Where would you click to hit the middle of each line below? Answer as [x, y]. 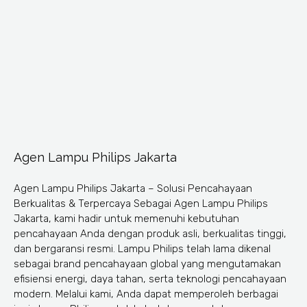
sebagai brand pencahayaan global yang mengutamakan [147, 264]
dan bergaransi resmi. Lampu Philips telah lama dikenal [142, 249]
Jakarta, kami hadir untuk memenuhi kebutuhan [126, 219]
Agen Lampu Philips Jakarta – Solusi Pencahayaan [133, 189]
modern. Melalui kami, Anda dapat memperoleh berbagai [146, 294]
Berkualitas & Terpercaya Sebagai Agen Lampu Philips [141, 204]
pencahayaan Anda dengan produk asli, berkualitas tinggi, [150, 234]
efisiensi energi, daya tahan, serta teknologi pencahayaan [150, 279]
